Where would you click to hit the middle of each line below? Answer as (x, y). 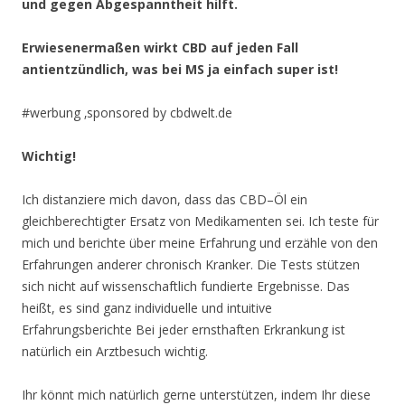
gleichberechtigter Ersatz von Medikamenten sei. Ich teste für (200, 221)
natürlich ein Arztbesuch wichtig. (115, 352)
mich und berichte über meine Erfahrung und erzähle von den (200, 243)
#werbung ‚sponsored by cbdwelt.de (127, 113)
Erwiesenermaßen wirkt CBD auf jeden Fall (160, 48)
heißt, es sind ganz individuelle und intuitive (147, 308)
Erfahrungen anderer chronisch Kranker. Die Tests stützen (191, 265)
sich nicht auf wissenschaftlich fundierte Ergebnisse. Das (186, 287)
